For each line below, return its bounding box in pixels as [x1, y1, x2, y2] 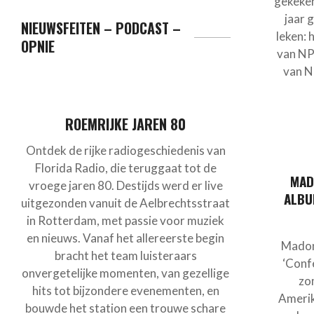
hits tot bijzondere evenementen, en [32, 282, 219, 298]
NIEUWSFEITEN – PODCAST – [21, 18, 181, 39]
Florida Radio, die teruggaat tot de [34, 160, 217, 175]
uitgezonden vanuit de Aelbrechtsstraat [21, 195, 231, 210]
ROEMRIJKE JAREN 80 [65, 114, 186, 135]
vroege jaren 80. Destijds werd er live [28, 177, 223, 193]
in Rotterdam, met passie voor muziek [27, 212, 225, 228]
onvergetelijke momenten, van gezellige [22, 265, 230, 280]
